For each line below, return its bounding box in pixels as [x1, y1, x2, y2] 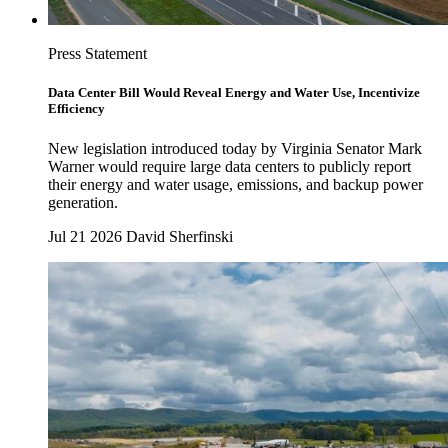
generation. [48, 193, 118, 211]
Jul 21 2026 [48, 227, 126, 245]
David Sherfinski [126, 227, 233, 245]
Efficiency [48, 101, 105, 117]
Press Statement [48, 45, 147, 63]
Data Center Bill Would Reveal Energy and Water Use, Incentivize [48, 85, 420, 101]
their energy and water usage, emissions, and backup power [48, 175, 423, 193]
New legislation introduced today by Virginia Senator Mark [48, 139, 422, 157]
